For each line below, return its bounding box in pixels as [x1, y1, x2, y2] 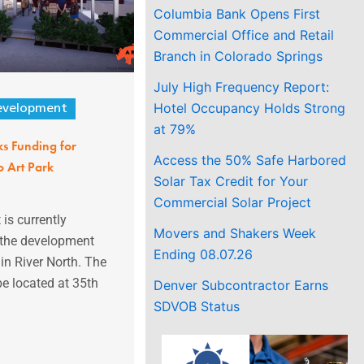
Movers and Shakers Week [154, 224, 317, 241]
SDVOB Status [154, 297, 240, 314]
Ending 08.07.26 [154, 245, 253, 262]
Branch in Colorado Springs [154, 47, 323, 64]
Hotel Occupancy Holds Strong [154, 99, 346, 116]
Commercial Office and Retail [154, 26, 335, 43]
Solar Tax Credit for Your [154, 172, 309, 189]
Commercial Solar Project [154, 193, 312, 210]
